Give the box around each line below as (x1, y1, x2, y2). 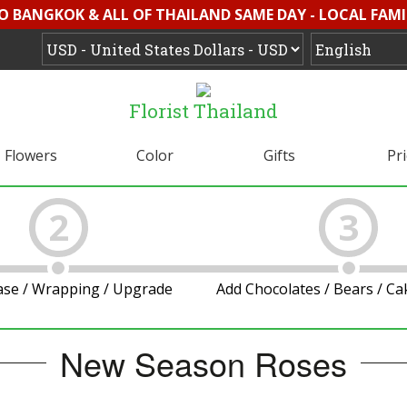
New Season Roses (59, 340, 347, 386)
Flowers (4, 145, 57, 165)
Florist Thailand (129, 98, 278, 124)
